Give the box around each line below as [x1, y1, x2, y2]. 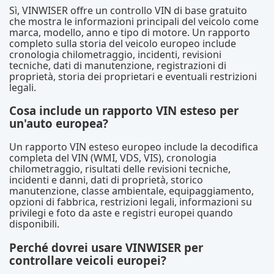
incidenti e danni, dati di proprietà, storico [9, 172, 203, 187]
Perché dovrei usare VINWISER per [9, 239, 203, 255]
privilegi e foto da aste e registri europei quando [9, 206, 233, 220]
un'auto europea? [9, 116, 108, 131]
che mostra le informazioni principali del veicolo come [9, 14, 259, 28]
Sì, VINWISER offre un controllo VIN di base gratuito [9, 3, 247, 17]
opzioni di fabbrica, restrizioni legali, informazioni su [9, 194, 252, 209]
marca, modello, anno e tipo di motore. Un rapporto [9, 25, 250, 39]
